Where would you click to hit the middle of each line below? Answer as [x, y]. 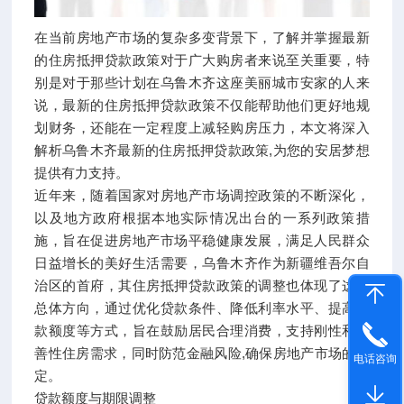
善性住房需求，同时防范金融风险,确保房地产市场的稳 [202, 353]
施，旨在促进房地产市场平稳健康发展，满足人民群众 [202, 240]
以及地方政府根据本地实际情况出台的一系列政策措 [202, 217]
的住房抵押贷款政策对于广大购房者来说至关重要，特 [202, 60]
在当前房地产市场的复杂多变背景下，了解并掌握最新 [202, 37]
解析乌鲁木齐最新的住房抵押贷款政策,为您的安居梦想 [202, 150]
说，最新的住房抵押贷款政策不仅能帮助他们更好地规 [202, 105]
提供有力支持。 [82, 172]
